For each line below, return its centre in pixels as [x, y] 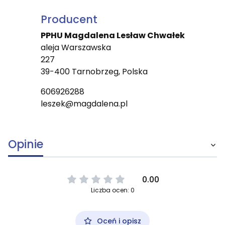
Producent [69, 19]
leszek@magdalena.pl [84, 103]
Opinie [26, 144]
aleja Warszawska [76, 47]
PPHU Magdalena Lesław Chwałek [113, 35]
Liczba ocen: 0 [113, 190]
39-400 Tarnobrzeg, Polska [94, 71]
